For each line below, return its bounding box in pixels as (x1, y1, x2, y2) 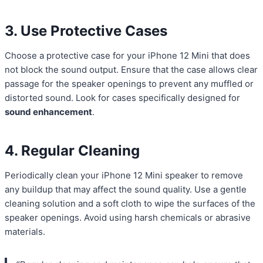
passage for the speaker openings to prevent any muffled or (5, 78, 254, 90)
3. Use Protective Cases (5, 22, 167, 40)
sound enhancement (5, 106, 92, 118)
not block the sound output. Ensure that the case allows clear (5, 64, 258, 76)
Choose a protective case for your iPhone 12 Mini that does (5, 50, 250, 62)
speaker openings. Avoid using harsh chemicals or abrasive (5, 212, 251, 224)
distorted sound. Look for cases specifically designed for (5, 92, 240, 104)
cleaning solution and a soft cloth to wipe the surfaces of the (5, 198, 255, 210)
